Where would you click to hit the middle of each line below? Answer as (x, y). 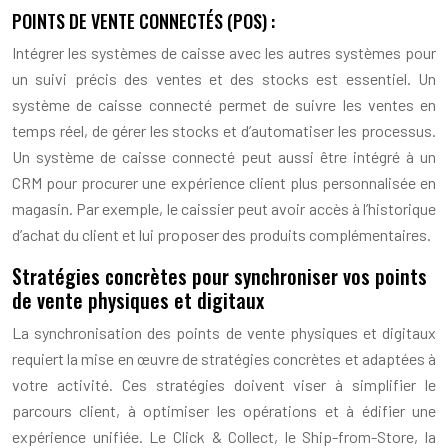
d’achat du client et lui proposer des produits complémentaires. (221, 234)
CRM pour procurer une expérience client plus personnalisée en (224, 182)
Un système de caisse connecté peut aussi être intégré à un (224, 156)
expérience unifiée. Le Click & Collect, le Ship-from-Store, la (224, 436)
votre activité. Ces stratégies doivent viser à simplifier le (224, 384)
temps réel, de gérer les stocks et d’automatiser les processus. (224, 130)
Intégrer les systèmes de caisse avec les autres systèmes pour (224, 52)
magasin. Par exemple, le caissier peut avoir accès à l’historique (224, 208)
